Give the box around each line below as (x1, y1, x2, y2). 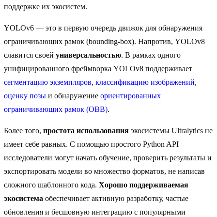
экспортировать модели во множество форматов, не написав (4, 167, 205, 176)
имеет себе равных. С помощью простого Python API (4, 140, 179, 149)
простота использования (43, 126, 129, 135)
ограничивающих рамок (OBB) (4, 105, 108, 114)
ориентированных (100, 92, 161, 100)
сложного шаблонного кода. (4, 181, 99, 189)
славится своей (4, 51, 56, 60)
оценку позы (4, 92, 46, 100)
